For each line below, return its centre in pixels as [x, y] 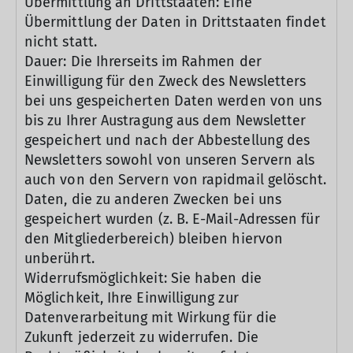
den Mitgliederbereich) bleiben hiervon [154, 239]
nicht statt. [61, 42]
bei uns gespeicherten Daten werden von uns [173, 101]
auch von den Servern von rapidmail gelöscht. [176, 180]
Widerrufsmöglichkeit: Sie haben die [143, 278]
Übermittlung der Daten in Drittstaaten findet [175, 22]
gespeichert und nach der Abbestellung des [167, 140]
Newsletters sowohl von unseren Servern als [170, 160]
